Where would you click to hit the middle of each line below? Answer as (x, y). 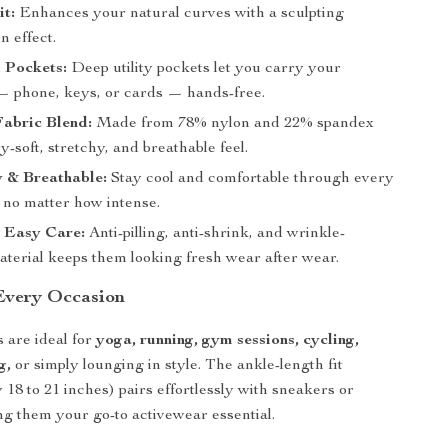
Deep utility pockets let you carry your (204, 69)
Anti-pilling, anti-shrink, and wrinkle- (215, 234)
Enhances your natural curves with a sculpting (180, 14)
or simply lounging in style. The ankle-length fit (177, 366)
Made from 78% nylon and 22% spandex (233, 124)
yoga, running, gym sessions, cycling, (228, 341)
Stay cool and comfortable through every (251, 179)
